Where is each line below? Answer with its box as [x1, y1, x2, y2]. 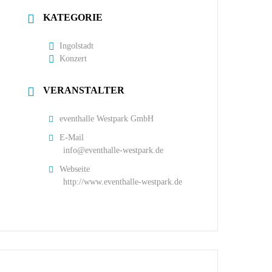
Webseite [59, 164, 90, 174]
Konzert [59, 53, 87, 63]
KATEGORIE [43, 12, 103, 22]
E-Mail [59, 132, 84, 142]
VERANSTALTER [43, 84, 125, 95]
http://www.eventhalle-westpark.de [63, 177, 183, 186]
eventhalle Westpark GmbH [59, 114, 154, 123]
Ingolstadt [59, 41, 94, 50]
